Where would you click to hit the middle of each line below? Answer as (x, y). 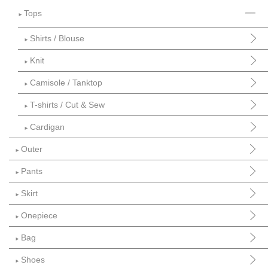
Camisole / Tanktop (66, 83)
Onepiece (39, 216)
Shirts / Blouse (57, 39)
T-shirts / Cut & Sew (67, 105)
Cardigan (47, 127)
